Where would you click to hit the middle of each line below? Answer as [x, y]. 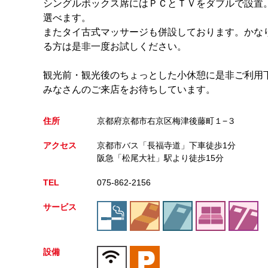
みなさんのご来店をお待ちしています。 [129, 89]
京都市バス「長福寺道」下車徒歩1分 [166, 145]
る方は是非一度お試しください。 [115, 46]
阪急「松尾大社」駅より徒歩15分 [160, 158]
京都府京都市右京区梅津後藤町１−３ [166, 121]
